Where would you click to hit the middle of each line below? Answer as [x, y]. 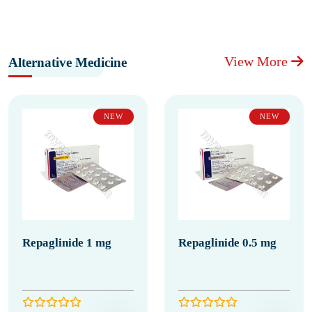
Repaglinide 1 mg [67, 243]
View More [258, 61]
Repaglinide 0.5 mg [227, 243]
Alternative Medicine [68, 62]
